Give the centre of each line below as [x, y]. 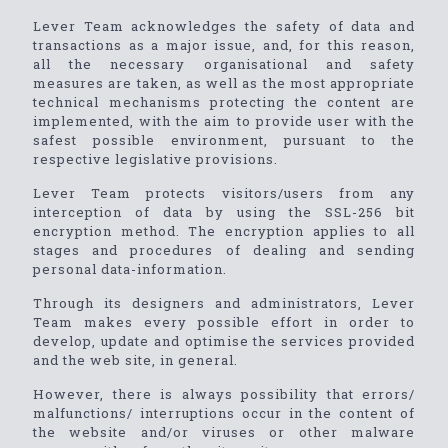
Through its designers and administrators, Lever [224, 303]
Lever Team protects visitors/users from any [224, 193]
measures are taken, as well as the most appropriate [224, 83]
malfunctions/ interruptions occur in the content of [224, 413]
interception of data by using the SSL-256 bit [224, 212]
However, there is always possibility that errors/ [224, 394]
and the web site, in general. [135, 360]
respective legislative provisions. [155, 159]
